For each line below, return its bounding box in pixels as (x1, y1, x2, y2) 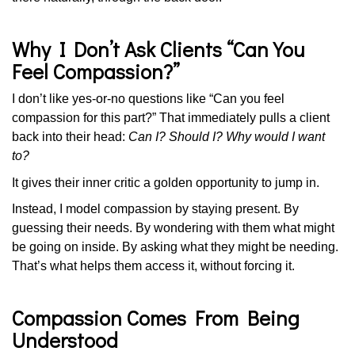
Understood (12, 326, 118, 353)
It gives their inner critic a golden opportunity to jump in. (12, 175, 319, 189)
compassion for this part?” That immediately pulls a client (12, 111, 330, 124)
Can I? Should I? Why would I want (128, 130, 325, 143)
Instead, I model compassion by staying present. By (12, 202, 299, 216)
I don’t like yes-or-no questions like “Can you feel (12, 92, 284, 105)
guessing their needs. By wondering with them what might (12, 221, 334, 235)
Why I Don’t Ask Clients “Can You (12, 35, 304, 63)
